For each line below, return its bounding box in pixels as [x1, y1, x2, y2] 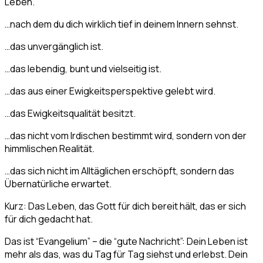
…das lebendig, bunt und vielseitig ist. [5, 62, 161, 76]
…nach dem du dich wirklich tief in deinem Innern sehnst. [5, 18, 238, 31]
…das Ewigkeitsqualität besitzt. [5, 107, 136, 120]
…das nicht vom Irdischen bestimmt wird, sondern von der [5, 129, 247, 143]
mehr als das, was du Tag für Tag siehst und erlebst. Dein [5, 248, 248, 261]
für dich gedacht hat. [5, 213, 93, 226]
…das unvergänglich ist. [5, 40, 103, 53]
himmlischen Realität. [5, 142, 95, 156]
